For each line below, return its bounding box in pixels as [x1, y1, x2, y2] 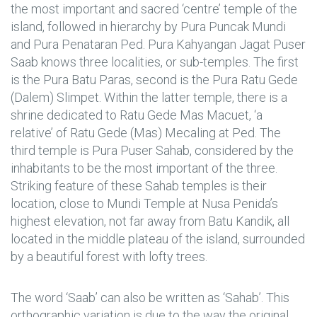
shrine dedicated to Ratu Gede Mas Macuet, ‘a [11, 107, 263, 122]
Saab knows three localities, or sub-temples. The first [11, 54, 299, 69]
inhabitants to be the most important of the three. [11, 160, 277, 175]
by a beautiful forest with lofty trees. [11, 248, 207, 264]
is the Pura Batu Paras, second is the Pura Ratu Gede [11, 71, 298, 87]
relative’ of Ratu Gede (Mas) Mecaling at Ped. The [11, 125, 281, 140]
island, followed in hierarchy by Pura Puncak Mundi [11, 18, 286, 34]
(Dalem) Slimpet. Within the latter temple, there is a [11, 89, 287, 105]
